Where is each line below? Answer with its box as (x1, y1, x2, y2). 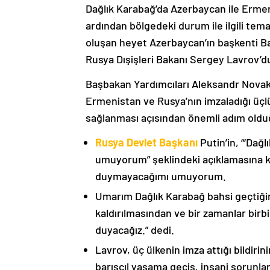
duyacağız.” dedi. (95, 223, 174, 236)
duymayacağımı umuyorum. (95, 169, 226, 183)
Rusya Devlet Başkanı (95, 136, 198, 149)
